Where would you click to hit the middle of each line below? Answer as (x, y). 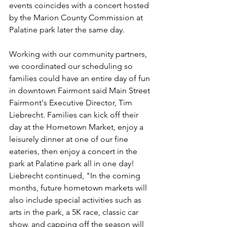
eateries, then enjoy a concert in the (74, 151)
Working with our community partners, (79, 54)
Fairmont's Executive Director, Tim (72, 103)
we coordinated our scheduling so (72, 66)
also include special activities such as (76, 200)
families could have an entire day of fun (81, 78)
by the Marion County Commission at (77, 17)
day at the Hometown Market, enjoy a (77, 127)
